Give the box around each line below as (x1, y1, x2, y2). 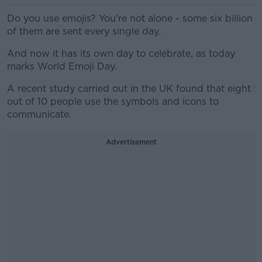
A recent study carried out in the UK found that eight (7, 83, 251, 94)
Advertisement (105, 137, 157, 146)
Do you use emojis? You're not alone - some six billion (7, 13, 253, 24)
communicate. (7, 109, 71, 120)
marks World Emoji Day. (7, 61, 117, 72)
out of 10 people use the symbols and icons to (7, 96, 219, 107)
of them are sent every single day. (7, 26, 161, 37)
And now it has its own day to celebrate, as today (7, 48, 235, 59)
